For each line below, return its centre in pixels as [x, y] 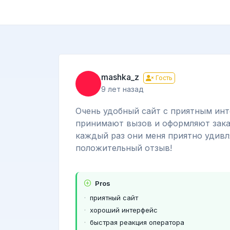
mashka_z [120, 77]
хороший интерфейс [124, 210]
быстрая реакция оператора [137, 222]
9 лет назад [122, 89]
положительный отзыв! [124, 148]
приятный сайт [114, 197]
